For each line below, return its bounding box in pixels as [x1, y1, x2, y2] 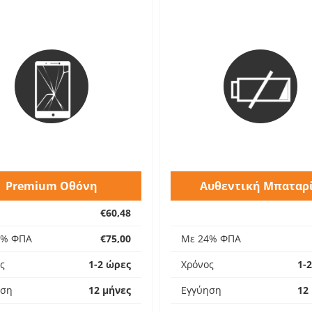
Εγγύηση [181, 283, 221, 297]
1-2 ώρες [88, 258, 131, 271]
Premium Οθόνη [6, 178, 97, 194]
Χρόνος [181, 258, 214, 271]
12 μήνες [88, 283, 131, 297]
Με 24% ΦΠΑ [181, 232, 241, 245]
